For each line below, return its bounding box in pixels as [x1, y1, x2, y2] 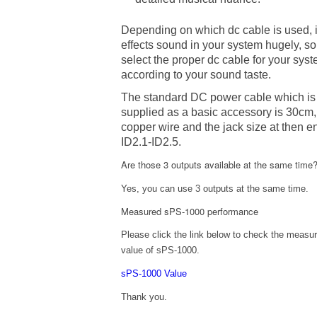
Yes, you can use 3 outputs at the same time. [121, 183, 309, 194]
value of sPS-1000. [121, 244, 200, 255]
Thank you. [121, 291, 168, 302]
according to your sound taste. [121, 69, 272, 81]
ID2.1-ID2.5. [121, 136, 182, 149]
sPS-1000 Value [121, 267, 188, 279]
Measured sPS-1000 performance [121, 204, 259, 218]
